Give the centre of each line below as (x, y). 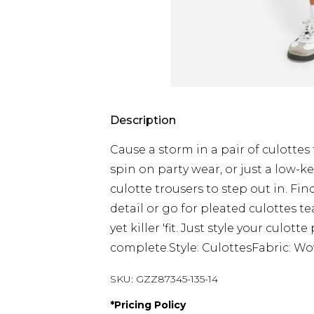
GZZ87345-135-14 (177, 279)
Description (143, 120)
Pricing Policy (150, 305)
